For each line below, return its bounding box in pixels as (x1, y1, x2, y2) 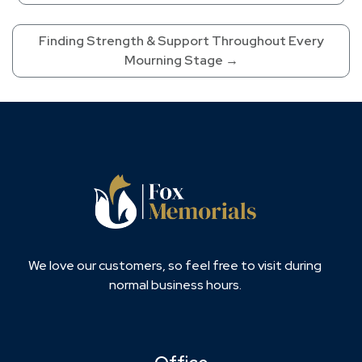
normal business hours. (108, 276, 242, 294)
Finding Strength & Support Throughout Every (38, 32, 324, 50)
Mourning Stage (124, 52, 223, 69)
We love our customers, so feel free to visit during (28, 257, 322, 275)
